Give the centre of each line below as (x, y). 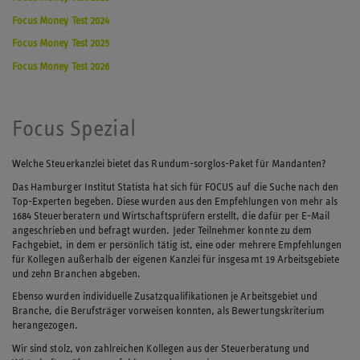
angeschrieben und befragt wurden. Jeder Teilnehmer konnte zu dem (162, 230)
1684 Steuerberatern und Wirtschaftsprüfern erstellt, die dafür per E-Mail (171, 215)
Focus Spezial (74, 128)
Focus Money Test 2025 (61, 43)
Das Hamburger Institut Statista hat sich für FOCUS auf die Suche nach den (176, 186)
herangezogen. (45, 325)
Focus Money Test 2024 (61, 20)
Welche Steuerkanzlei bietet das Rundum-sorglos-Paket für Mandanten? (170, 163)
